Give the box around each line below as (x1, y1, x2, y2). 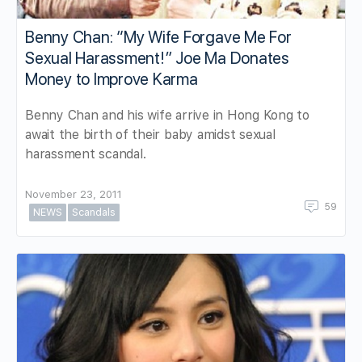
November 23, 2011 (25, 187, 122, 200)
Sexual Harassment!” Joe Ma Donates (25, 48, 289, 68)
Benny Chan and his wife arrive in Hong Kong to (25, 107, 309, 123)
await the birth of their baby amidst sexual (25, 126, 276, 142)
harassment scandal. (25, 145, 146, 162)
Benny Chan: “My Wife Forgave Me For (25, 27, 292, 47)
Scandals (72, 205, 116, 218)
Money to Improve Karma (25, 69, 198, 89)
